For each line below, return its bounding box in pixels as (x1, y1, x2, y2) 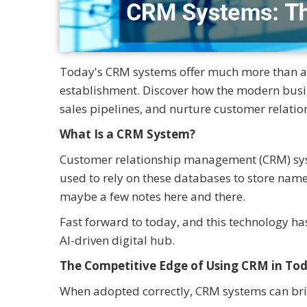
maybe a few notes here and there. (60, 188, 245, 205)
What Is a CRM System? (60, 126, 195, 143)
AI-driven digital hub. (60, 232, 175, 249)
